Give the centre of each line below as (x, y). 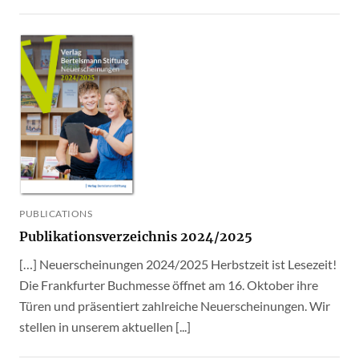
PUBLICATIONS (56, 213)
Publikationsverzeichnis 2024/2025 (136, 236)
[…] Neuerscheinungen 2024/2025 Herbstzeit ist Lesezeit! (178, 264)
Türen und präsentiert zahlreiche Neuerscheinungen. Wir (175, 305)
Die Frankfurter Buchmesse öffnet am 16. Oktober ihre (169, 284)
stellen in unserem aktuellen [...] (105, 326)
